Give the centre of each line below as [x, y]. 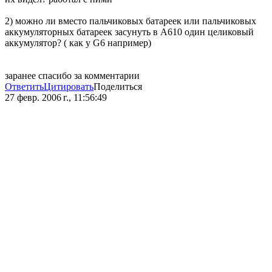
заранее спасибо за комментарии [72, 76]
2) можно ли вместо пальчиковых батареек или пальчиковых [131, 21]
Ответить [24, 87]
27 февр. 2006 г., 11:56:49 [56, 98]
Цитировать [69, 87]
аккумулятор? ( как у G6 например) [78, 43]
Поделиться [118, 87]
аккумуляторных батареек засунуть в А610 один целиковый [129, 32]
